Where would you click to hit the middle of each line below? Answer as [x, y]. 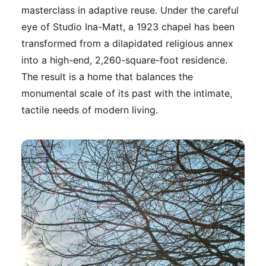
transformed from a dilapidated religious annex [127, 43]
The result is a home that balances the [107, 76]
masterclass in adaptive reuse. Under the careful [130, 10]
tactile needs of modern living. [90, 110]
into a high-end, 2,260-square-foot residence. [124, 60]
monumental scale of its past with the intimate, [127, 93]
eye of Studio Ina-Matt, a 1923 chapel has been [128, 26]
